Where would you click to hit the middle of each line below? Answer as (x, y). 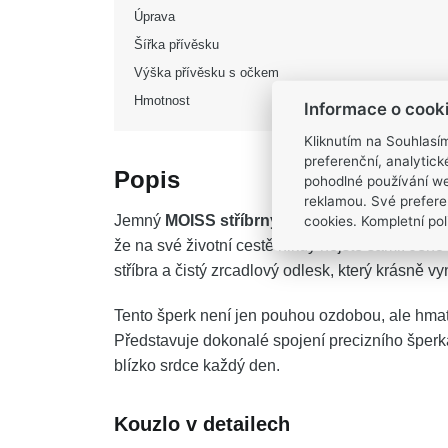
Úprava (154, 17)
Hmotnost (162, 101)
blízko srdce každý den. (197, 366)
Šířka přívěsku (176, 45)
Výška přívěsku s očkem (206, 73)
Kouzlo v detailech (202, 424)
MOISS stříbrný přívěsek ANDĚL (286, 221)
